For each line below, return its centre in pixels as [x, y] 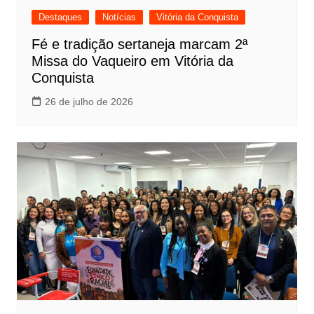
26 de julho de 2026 [89, 102]
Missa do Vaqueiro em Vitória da [132, 61]
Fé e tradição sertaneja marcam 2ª [139, 45]
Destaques [60, 18]
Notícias [119, 18]
